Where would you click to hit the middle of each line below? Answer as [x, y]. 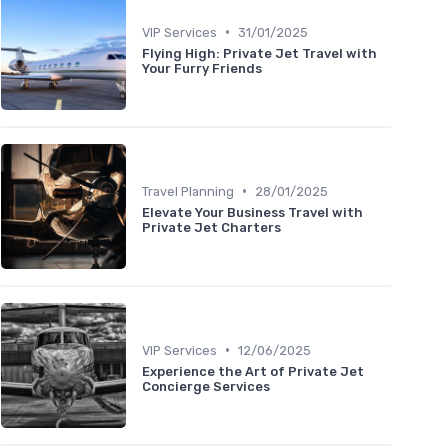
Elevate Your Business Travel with [252, 212]
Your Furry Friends [202, 68]
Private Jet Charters [211, 227]
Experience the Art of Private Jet [253, 371]
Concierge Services [206, 386]
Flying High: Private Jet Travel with [259, 53]
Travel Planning [188, 191]
